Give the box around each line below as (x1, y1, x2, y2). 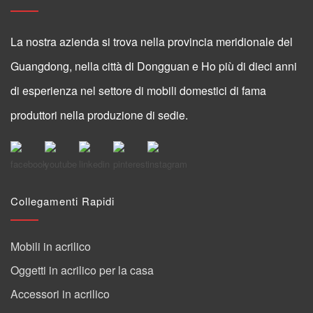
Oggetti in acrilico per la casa (10, 261, 154, 278)
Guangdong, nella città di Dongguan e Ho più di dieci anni (10, 57, 297, 74)
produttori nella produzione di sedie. (10, 106, 188, 123)
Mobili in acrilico (10, 238, 91, 254)
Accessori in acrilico (10, 285, 110, 302)
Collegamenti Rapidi (10, 193, 115, 208)
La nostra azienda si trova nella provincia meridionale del (10, 33, 293, 50)
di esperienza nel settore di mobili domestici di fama (10, 82, 266, 99)
